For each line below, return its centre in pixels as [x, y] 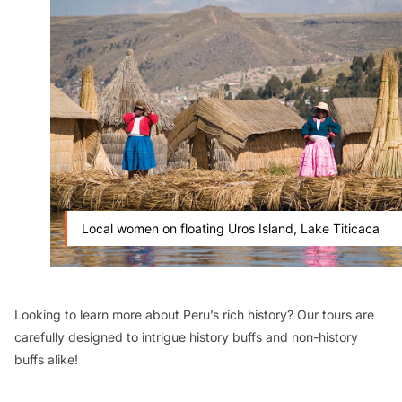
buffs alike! [46, 360]
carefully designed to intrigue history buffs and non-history [186, 337]
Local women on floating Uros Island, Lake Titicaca [231, 229]
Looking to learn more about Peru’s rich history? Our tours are [194, 315]
